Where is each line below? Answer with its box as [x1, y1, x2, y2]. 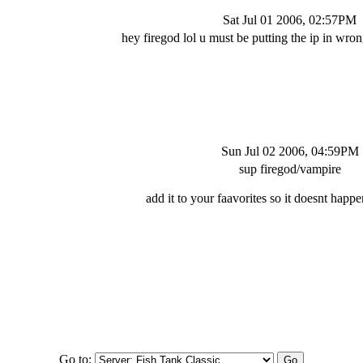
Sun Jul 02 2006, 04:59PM [220, 143, 359, 158]
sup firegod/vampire [238, 161, 341, 176]
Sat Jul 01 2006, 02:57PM [223, 12, 357, 27]
